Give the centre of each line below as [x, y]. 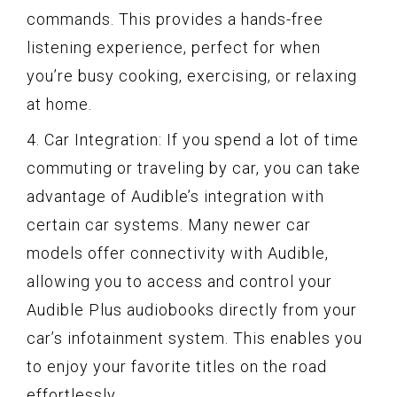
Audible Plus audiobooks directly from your [192, 309]
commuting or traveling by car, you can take [194, 167]
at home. [59, 104]
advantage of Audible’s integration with [175, 196]
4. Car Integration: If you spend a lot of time [193, 139]
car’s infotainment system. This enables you [195, 338]
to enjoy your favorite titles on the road [177, 366]
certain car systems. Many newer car [169, 224]
